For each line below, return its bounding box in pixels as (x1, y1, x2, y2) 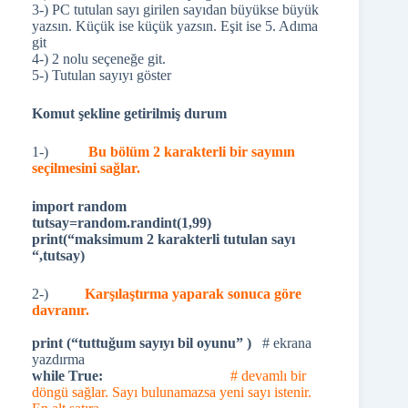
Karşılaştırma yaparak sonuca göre (85, 286, 301, 301)
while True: (32, 368, 103, 383)
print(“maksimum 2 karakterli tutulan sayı (32, 231, 295, 247)
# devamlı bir (230, 368, 306, 383)
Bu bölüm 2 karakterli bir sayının (88, 144, 295, 159)
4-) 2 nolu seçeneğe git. (32, 51, 166, 66)
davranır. (32, 302, 89, 318)
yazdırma (32, 352, 85, 367)
